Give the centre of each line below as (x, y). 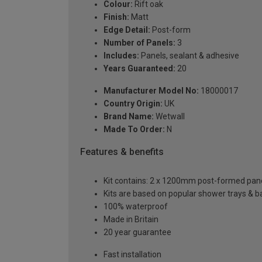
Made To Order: (134, 129)
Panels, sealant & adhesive (189, 55)
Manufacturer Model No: (151, 90)
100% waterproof (136, 207)
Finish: (116, 17)
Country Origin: (133, 103)
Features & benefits (122, 151)
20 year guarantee (137, 232)
